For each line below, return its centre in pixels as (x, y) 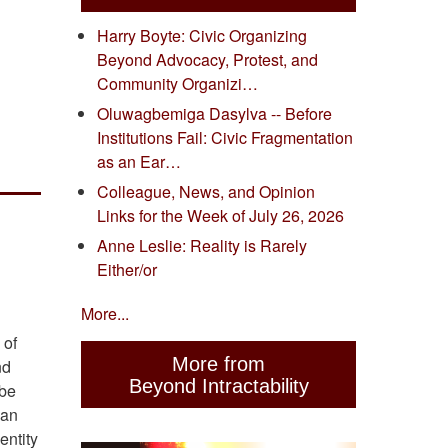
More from (218, 363)
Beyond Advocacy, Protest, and (207, 60)
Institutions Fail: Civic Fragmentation (225, 138)
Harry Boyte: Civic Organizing (202, 36)
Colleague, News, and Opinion (206, 192)
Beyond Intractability (218, 385)
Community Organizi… (177, 84)
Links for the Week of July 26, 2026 (220, 216)
